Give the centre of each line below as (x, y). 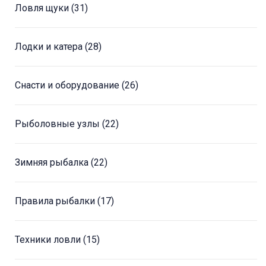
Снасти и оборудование (68, 85)
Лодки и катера (50, 47)
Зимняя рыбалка (53, 163)
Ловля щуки (43, 8)
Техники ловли (49, 240)
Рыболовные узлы (58, 124)
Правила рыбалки (56, 201)
